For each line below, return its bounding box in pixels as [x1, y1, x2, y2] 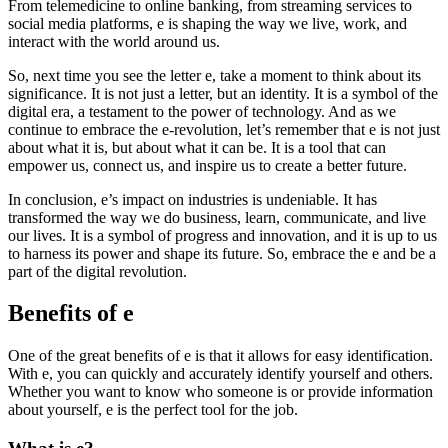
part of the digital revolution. [8, 262, 187, 280]
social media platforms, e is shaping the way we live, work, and [8, 14, 407, 32]
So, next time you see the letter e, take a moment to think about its [8, 66, 421, 84]
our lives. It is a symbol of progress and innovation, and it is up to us [8, 226, 437, 244]
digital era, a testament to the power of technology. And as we [8, 102, 396, 120]
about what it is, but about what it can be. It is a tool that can [8, 138, 386, 156]
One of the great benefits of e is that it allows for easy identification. [8, 347, 433, 365]
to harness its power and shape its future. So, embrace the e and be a [8, 244, 436, 262]
